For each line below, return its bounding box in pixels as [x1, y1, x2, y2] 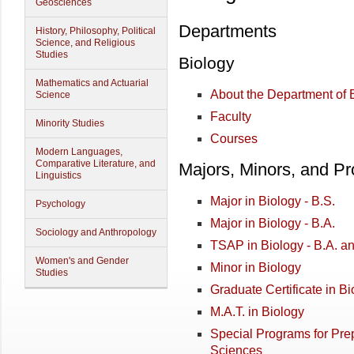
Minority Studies [36, 118, 104, 129]
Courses [210, 131, 258, 145]
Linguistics [36, 170, 81, 181]
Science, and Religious [36, 37, 135, 48]
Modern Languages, [36, 146, 122, 157]
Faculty [210, 109, 251, 123]
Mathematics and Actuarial [36, 77, 149, 88]
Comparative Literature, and [36, 158, 156, 169]
